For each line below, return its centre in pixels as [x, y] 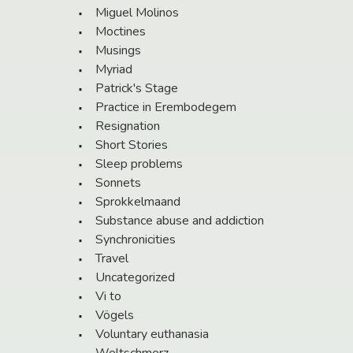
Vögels [115, 316]
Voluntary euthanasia [152, 334]
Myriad [114, 70]
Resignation [128, 126]
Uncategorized [135, 278]
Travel [112, 259]
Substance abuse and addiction [180, 221]
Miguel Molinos [137, 13]
